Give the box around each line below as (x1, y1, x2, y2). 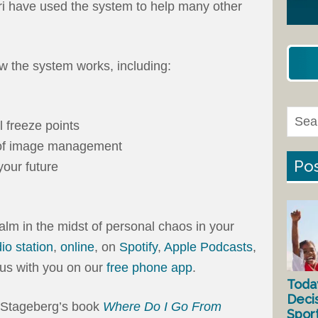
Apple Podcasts (164, 240, 253, 255)
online (60, 240, 94, 255)
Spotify (119, 240, 158, 255)
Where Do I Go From (103, 300, 221, 314)
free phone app (106, 261, 192, 275)
